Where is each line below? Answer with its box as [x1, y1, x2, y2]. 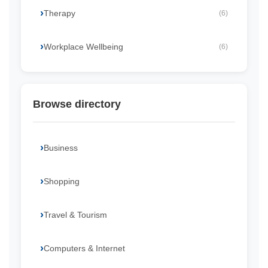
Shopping [44, 176, 80, 186]
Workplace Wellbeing [44, 42, 123, 51]
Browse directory [33, 98, 121, 110]
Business [44, 143, 78, 153]
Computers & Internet [44, 243, 125, 253]
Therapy [44, 8, 75, 18]
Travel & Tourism [44, 210, 107, 220]
